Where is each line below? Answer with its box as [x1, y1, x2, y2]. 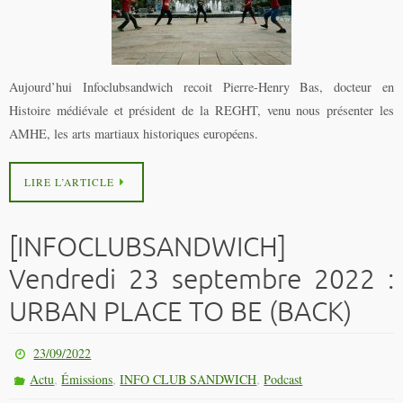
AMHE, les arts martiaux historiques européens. [9, 125, 258, 143]
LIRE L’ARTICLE [24, 175, 114, 189]
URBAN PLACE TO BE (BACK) [9, 294, 352, 329]
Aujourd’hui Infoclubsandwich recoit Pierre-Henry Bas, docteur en [9, 78, 394, 96]
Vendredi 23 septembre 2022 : [9, 262, 394, 297]
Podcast [264, 370, 303, 388]
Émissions [61, 370, 113, 388]
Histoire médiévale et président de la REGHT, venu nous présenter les [9, 102, 394, 120]
